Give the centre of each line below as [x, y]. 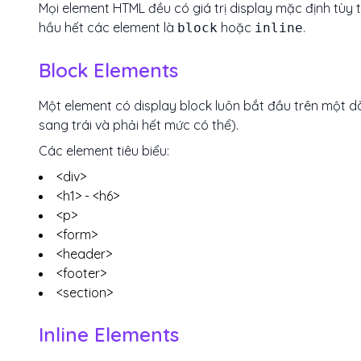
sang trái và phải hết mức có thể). [139, 125]
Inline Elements [109, 334]
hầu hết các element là [108, 27]
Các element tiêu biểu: [104, 151]
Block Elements [108, 70]
